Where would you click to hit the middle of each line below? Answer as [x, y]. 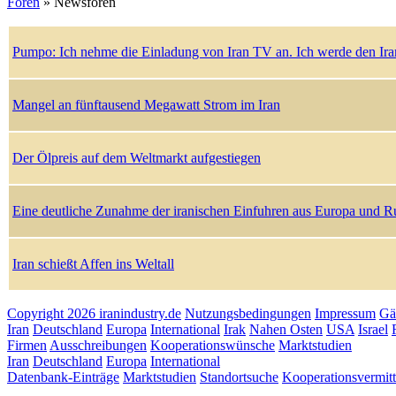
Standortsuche [239, 377]
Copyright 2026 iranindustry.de [94, 314]
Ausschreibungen [98, 346]
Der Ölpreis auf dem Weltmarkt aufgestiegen [137, 158]
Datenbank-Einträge [63, 377]
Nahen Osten [286, 330]
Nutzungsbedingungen [248, 314]
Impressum [345, 314]
